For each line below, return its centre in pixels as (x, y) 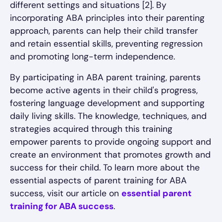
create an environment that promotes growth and (110, 155)
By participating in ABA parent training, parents (105, 78)
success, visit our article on (66, 194)
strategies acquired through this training (91, 129)
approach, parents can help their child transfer (104, 31)
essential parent (157, 194)
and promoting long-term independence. (92, 57)
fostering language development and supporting (107, 103)
